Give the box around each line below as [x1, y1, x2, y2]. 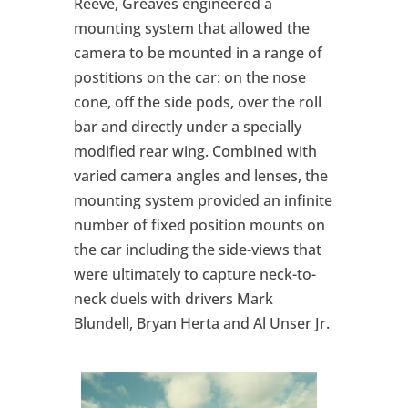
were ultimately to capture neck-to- [73, 263, 316, 284]
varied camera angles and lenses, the [73, 165, 328, 186]
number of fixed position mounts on [73, 214, 325, 235]
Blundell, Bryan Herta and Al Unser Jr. [73, 312, 330, 333]
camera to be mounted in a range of [73, 42, 322, 63]
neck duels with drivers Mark [73, 288, 273, 309]
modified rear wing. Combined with [73, 140, 317, 161]
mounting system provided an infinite [73, 189, 332, 210]
